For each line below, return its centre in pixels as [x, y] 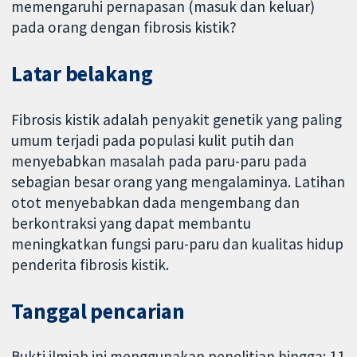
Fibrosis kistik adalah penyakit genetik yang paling [177, 119]
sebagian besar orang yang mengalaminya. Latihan [178, 181]
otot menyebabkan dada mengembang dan [156, 202]
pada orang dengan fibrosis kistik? [124, 27]
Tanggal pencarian [98, 311]
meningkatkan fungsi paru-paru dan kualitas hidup [178, 243]
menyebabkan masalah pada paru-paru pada [159, 161]
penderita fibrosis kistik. [90, 264]
